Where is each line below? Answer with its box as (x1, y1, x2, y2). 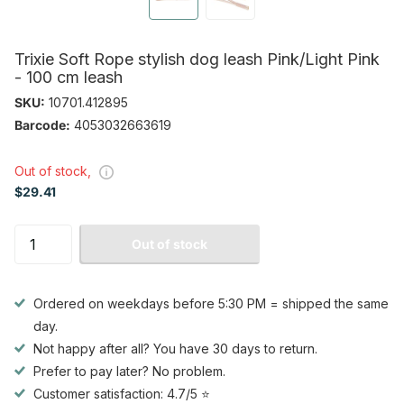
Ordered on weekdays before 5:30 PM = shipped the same (33, 296, 389, 312)
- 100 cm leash (14, 68, 123, 87)
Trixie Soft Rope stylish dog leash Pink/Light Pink (14, 50, 380, 69)
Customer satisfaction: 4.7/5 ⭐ (33, 386, 210, 402)
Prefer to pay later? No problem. (33, 363, 225, 380)
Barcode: (14, 117, 70, 133)
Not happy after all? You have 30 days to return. (33, 341, 317, 357)
